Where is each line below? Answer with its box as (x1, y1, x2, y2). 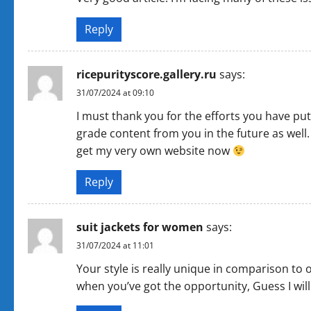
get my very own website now (76, 143, 233, 158)
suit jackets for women (76, 219, 203, 235)
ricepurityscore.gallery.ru (76, 67, 217, 82)
